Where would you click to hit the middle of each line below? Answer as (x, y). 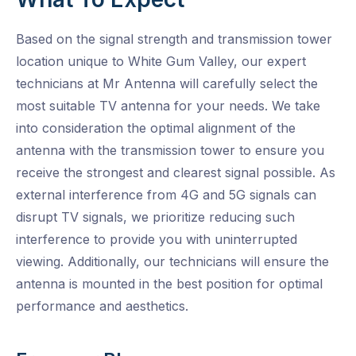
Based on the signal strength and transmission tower (174, 39)
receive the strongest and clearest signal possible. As (176, 172)
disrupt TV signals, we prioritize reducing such (155, 217)
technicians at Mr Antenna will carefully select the (167, 83)
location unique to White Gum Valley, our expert (161, 61)
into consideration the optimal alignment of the (156, 128)
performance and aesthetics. (102, 306)
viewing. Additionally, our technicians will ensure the (172, 261)
